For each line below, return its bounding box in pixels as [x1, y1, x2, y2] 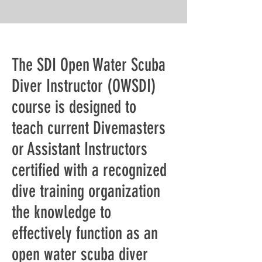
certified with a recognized [12, 160, 167, 181]
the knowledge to [12, 202, 111, 223]
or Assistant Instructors [12, 139, 147, 160]
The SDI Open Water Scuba [12, 54, 166, 75]
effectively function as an [12, 223, 158, 244]
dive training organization [12, 181, 160, 202]
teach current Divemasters [12, 118, 166, 139]
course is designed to [12, 96, 136, 118]
